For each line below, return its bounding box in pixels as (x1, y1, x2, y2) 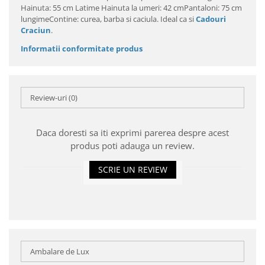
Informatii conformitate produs (21, 43, 143, 54)
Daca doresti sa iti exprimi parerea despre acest (36, 127, 229, 138)
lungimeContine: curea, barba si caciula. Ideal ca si (21, 14, 196, 24)
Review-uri (30, 92, 69, 103)
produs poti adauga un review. (70, 140, 195, 151)
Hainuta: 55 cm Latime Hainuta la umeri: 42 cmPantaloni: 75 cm (21, 2, 242, 13)
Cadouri (196, 14, 226, 24)
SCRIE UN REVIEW (98, 164, 167, 175)
